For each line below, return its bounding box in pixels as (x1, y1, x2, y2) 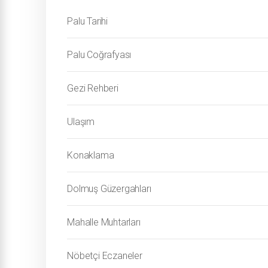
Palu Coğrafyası (67, 49, 132, 60)
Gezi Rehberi (67, 83, 118, 94)
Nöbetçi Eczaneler (67, 250, 142, 261)
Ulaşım (67, 116, 95, 127)
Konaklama (67, 150, 114, 161)
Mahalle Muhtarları (67, 217, 141, 228)
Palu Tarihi (67, 16, 108, 27)
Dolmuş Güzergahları (67, 183, 151, 194)
